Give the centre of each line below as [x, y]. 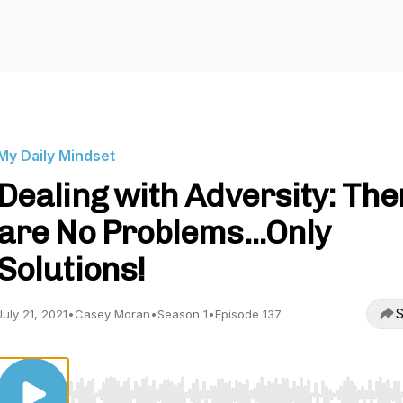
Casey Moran [112, 314]
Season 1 [183, 314]
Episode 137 [248, 314]
